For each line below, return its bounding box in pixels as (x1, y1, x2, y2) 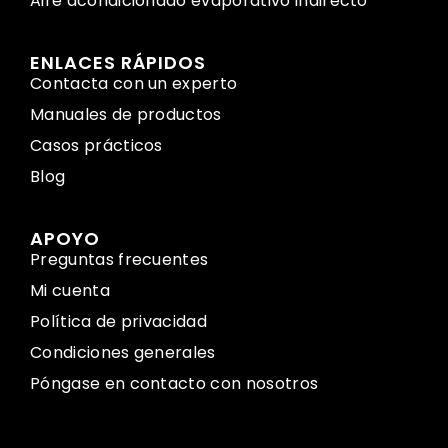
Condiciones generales (30, 341, 216, 364)
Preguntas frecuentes (30, 248, 209, 271)
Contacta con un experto (30, 72, 238, 95)
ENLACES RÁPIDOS (30, 50, 206, 75)
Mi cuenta (30, 279, 110, 302)
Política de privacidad (30, 310, 208, 333)
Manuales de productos (30, 103, 222, 126)
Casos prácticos (30, 134, 163, 157)
